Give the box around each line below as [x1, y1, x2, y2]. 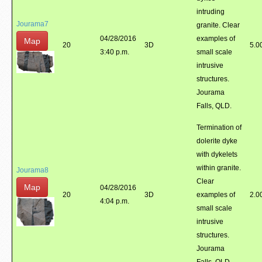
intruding [196, 8, 225, 16]
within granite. [196, 164, 241, 172]
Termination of [196, 123, 242, 132]
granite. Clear [196, 21, 240, 29]
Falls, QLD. [196, 102, 232, 110]
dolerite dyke [196, 137, 237, 145]
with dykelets [196, 150, 237, 158]
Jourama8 [16, 166, 49, 174]
